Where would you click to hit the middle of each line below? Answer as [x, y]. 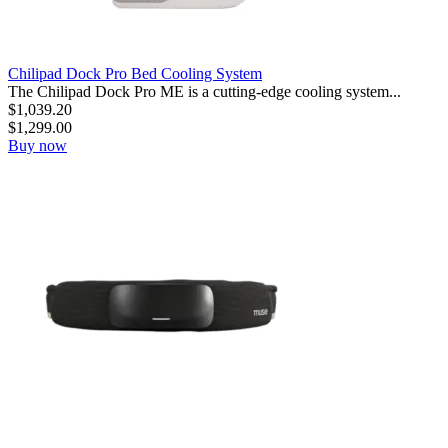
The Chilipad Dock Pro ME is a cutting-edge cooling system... [204, 91]
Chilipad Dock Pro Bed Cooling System [135, 73]
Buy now [37, 145]
